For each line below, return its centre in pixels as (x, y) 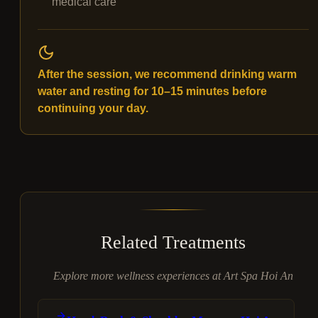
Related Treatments (173, 243)
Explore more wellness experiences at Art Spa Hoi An (173, 276)
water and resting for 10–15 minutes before (152, 92)
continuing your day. (93, 109)
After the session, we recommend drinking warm (167, 75)
